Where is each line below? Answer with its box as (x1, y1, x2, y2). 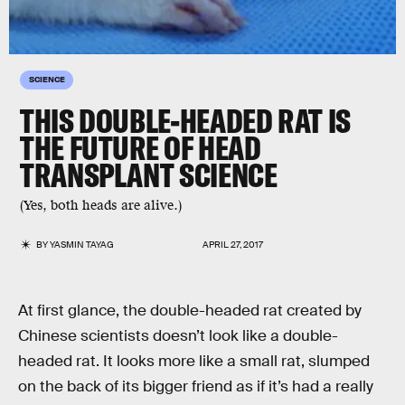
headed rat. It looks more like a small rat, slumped (18, 352, 370, 371)
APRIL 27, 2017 (202, 239, 263, 250)
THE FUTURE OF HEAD (20, 127, 261, 168)
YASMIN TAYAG (50, 239, 115, 250)
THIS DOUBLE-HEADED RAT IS (20, 100, 352, 141)
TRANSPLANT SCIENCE (20, 155, 278, 195)
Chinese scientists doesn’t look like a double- (18, 326, 338, 345)
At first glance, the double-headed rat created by (18, 301, 362, 320)
